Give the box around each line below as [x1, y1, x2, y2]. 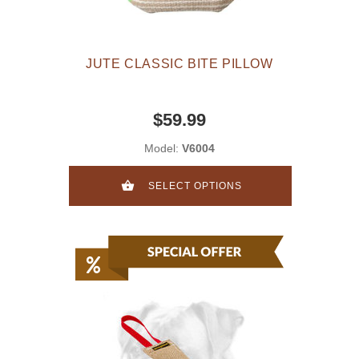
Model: [144, 142, 182, 155]
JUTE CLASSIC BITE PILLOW [86, 57, 273, 71]
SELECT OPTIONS [148, 180, 242, 192]
